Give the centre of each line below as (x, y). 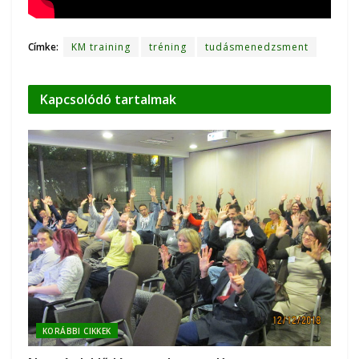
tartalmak (145, 99)
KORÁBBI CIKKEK (77, 331)
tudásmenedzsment (257, 46)
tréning (168, 46)
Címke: (43, 46)
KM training (101, 46)
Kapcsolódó (77, 99)
